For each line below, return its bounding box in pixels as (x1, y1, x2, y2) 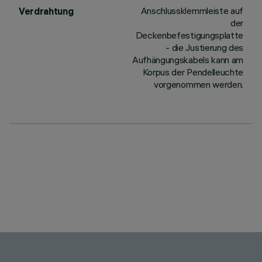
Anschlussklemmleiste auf (140, 5, 243, 16)
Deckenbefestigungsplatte (135, 29, 243, 41)
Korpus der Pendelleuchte (142, 66, 243, 78)
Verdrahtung (19, 5, 74, 17)
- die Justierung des (166, 42, 243, 53)
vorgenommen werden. (154, 78, 243, 90)
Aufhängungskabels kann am (132, 54, 243, 65)
